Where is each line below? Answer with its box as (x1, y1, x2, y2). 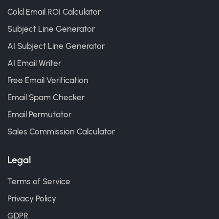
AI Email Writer (7, 58, 61, 68)
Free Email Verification (7, 75, 88, 85)
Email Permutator (7, 109, 71, 119)
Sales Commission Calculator (7, 126, 115, 136)
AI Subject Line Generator (7, 41, 105, 51)
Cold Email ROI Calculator (7, 6, 101, 17)
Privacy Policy (7, 193, 56, 203)
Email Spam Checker (7, 92, 85, 102)
